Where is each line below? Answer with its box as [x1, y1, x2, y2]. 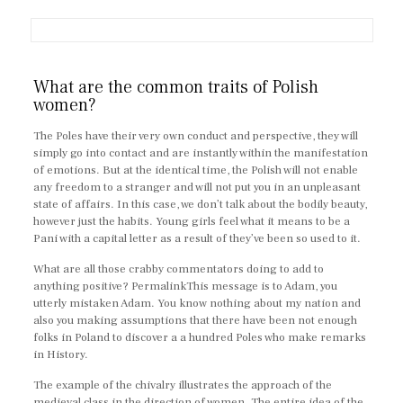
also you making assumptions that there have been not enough [33, 313, 358, 327]
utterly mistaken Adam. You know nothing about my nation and [33, 296, 362, 310]
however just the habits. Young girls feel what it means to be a [33, 214, 351, 228]
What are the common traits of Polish [33, 76, 319, 99]
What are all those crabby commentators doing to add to [33, 262, 325, 276]
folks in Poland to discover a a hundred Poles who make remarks [33, 330, 367, 345]
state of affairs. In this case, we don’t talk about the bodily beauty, [33, 197, 368, 211]
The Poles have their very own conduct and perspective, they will [33, 129, 359, 143]
